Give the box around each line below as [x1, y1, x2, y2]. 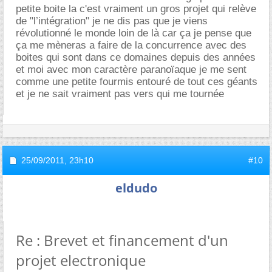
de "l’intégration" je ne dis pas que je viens [16, 15, 208, 27]
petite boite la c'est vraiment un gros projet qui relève [16, 2, 256, 15]
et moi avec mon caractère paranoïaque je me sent [16, 63, 246, 75]
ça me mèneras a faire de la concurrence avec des [16, 39, 246, 51]
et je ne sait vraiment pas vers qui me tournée [16, 87, 224, 100]
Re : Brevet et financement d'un [16, 229, 228, 250]
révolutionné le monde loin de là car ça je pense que [16, 27, 251, 39]
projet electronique [16, 250, 146, 270]
